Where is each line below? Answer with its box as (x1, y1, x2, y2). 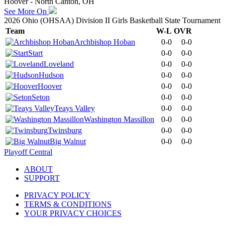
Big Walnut (50, 137, 86, 146)
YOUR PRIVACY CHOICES (24, 208, 122, 217)
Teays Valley (54, 103, 95, 113)
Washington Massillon (84, 115, 154, 124)
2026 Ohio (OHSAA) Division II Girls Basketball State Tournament (4, 16, 220, 25)
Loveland (44, 59, 74, 68)
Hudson (39, 70, 64, 79)
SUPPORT (24, 173, 60, 182)
